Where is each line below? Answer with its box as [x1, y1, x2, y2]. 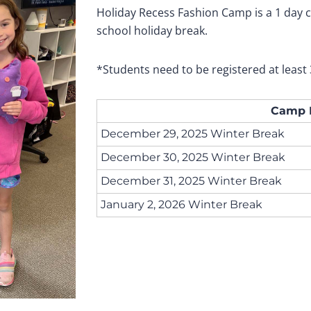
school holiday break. [96, 23, 208, 38]
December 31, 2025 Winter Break [101, 174, 282, 187]
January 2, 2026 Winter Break [101, 198, 262, 211]
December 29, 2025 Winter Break [101, 127, 285, 140]
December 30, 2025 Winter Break [101, 151, 285, 164]
